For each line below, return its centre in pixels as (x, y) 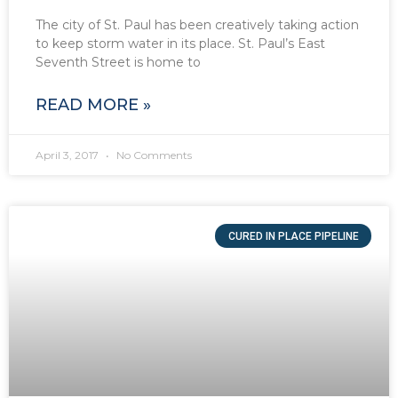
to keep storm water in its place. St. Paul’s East (180, 44)
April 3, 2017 (68, 155)
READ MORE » (93, 105)
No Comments (153, 155)
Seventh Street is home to (118, 63)
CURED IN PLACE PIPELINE (293, 236)
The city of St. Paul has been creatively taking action (197, 25)
